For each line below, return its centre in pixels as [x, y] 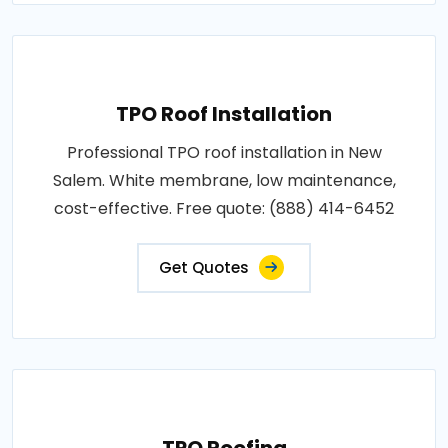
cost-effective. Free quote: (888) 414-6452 [224, 208]
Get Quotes [204, 267]
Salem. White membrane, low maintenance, [224, 180]
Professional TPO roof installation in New [224, 152]
